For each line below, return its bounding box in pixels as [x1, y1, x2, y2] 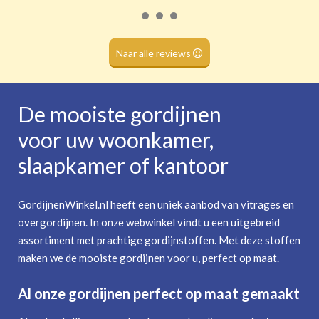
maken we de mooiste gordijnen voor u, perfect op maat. [18, 251, 281, 264]
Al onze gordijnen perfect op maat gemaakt [18, 284, 300, 302]
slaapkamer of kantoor [18, 152, 229, 178]
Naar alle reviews [116, 46, 193, 59]
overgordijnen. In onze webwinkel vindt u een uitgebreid [18, 215, 280, 229]
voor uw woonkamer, [18, 126, 214, 152]
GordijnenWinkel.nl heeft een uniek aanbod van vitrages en [18, 197, 294, 211]
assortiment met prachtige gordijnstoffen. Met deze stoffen [18, 233, 300, 246]
